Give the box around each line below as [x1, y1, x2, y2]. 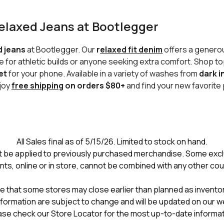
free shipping [11, 80, 64, 91]
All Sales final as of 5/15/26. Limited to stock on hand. [16, 136, 207, 147]
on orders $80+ [63, 80, 125, 91]
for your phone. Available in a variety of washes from [7, 68, 199, 79]
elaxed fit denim [100, 44, 163, 55]
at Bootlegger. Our [25, 44, 97, 55]
